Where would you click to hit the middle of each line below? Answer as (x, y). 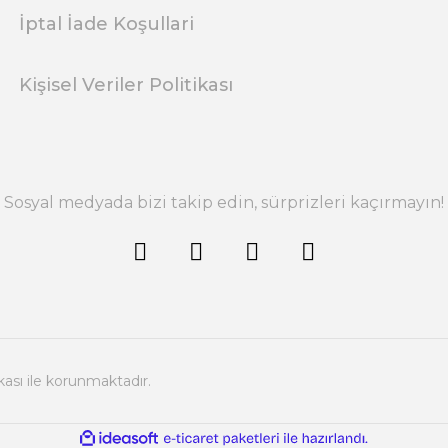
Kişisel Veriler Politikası (126, 85)
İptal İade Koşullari (106, 24)
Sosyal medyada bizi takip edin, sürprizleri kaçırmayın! (224, 202)
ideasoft (180, 438)
